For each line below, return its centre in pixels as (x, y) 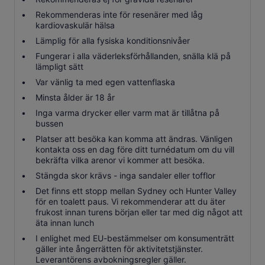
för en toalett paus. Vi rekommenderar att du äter (130, 201)
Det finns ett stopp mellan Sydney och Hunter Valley (136, 191)
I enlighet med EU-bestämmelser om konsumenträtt (135, 238)
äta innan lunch (65, 223)
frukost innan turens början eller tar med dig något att (139, 212)
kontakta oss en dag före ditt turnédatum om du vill (135, 149)
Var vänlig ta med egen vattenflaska (105, 82)
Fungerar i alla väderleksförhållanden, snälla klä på (133, 56)
